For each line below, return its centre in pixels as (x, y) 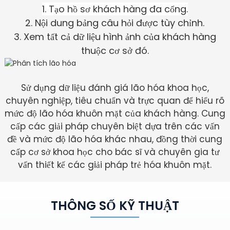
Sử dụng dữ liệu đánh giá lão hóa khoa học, (115, 88)
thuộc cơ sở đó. (115, 51)
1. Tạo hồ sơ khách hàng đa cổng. (115, 9)
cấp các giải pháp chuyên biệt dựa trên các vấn (115, 127)
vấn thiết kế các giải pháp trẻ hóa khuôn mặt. (115, 165)
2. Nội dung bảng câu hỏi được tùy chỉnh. (115, 23)
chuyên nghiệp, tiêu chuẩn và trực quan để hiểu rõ (115, 101)
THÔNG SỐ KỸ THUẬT (115, 206)
